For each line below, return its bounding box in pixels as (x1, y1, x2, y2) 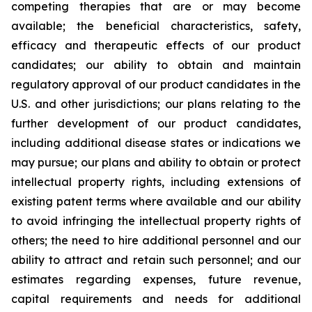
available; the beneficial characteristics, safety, (11, 19, 301, 33)
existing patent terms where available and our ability (11, 194, 301, 208)
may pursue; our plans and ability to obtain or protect (11, 155, 301, 169)
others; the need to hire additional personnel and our (11, 233, 301, 247)
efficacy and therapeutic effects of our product (11, 38, 301, 52)
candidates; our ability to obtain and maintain (11, 58, 301, 72)
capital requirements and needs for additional (11, 292, 301, 306)
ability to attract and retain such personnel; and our (11, 253, 301, 267)
